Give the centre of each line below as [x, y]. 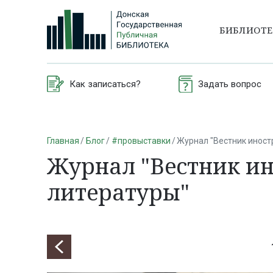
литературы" [118, 193]
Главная [63, 140]
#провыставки [141, 140]
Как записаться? [105, 84]
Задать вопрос [229, 84]
